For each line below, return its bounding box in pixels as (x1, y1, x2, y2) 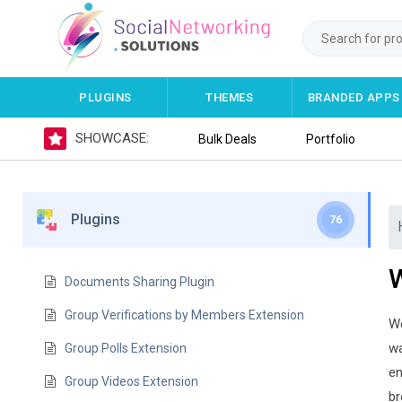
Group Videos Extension (65, 374, 199, 389)
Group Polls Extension (65, 341, 188, 355)
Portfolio (306, 131, 356, 146)
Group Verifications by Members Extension (65, 308, 305, 322)
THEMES (205, 91, 254, 104)
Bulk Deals (197, 131, 257, 146)
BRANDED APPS (307, 91, 400, 104)
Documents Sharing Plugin (65, 275, 215, 289)
